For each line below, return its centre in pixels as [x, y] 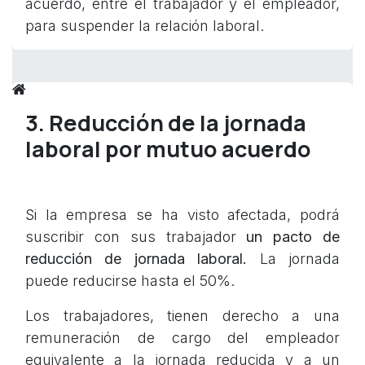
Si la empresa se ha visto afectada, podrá [182, 215]
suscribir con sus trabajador [136, 237]
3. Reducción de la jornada [166, 123]
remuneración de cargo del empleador [182, 338]
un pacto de [293, 237]
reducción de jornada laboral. [136, 259]
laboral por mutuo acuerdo [168, 149]
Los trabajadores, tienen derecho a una [182, 316]
